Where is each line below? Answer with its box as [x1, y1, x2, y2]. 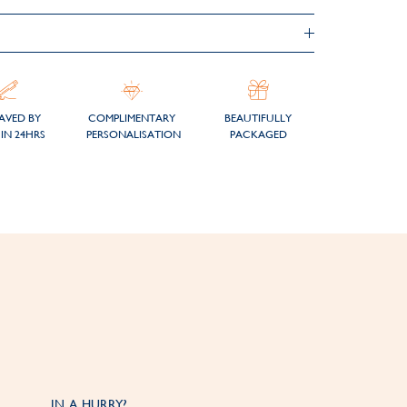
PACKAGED [229, 128, 287, 141]
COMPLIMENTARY [88, 112, 176, 124]
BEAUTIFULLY [224, 112, 293, 124]
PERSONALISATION [86, 128, 182, 141]
